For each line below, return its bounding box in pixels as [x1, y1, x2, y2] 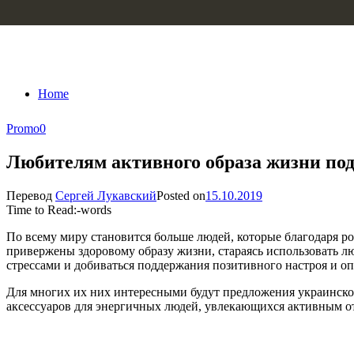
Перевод [6, 188, 55, 202]
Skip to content [6, 6, 81, 20]
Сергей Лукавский [55, 188, 156, 202]
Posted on [156, 188, 205, 202]
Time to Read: [6, 202, 77, 217]
